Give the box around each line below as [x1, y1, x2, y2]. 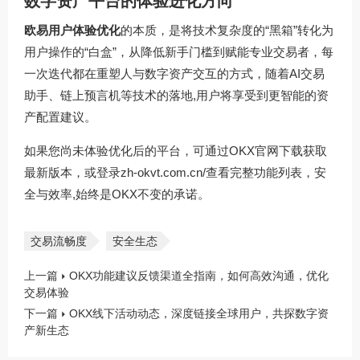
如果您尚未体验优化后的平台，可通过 [24, 143, 229, 157]
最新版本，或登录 [24, 165, 121, 179]
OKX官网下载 [229, 143, 303, 157]
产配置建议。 [24, 109, 96, 124]
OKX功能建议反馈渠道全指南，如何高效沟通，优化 [69, 268, 329, 282]
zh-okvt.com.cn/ [121, 165, 206, 179]
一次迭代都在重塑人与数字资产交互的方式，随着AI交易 [24, 66, 325, 80]
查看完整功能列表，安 [206, 165, 326, 179]
